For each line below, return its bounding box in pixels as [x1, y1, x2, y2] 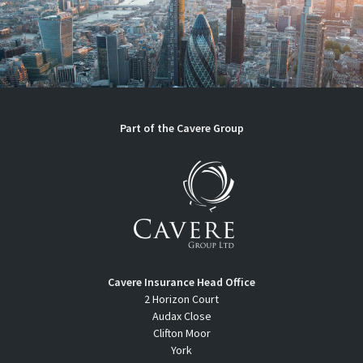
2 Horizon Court [144, 292, 219, 307]
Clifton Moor [152, 326, 211, 341]
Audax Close [152, 309, 211, 324]
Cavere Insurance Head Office [108, 275, 255, 290]
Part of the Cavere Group [119, 121, 244, 136]
